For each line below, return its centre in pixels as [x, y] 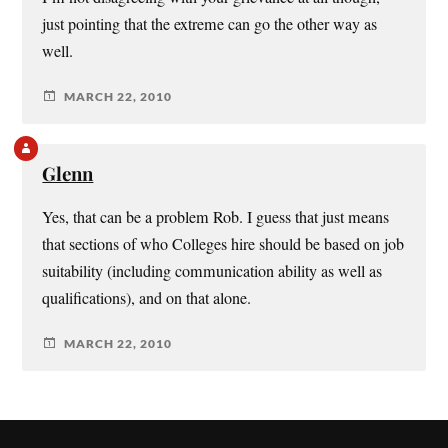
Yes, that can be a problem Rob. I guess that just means [216, 217]
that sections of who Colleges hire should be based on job [223, 244]
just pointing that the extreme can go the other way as [210, 24]
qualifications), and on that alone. [147, 298]
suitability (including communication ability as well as [212, 271]
